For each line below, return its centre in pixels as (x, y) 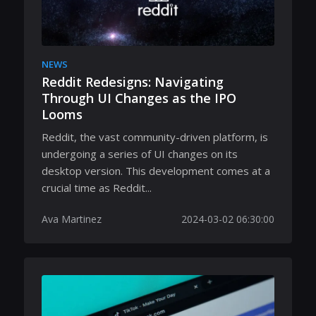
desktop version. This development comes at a (156, 170)
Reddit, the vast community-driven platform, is (155, 136)
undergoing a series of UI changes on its (140, 153)
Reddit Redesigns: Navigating (133, 82)
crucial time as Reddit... (97, 187)
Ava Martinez (72, 219)
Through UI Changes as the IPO (139, 98)
